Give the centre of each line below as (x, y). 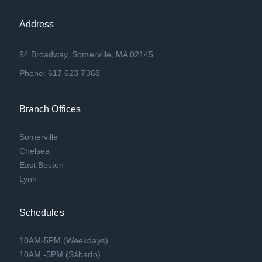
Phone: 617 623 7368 (59, 73)
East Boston (42, 165)
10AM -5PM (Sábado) (60, 254)
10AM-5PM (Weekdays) (63, 240)
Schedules (42, 212)
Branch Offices (50, 109)
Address (37, 24)
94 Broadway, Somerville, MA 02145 (86, 54)
